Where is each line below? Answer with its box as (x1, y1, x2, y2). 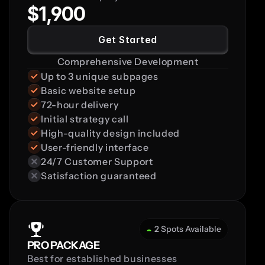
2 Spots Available (154, 223, 221, 234)
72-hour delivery (41, 98, 119, 111)
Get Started (98, 33, 157, 46)
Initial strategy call (41, 112, 129, 125)
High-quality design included (41, 127, 180, 139)
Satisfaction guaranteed (41, 169, 157, 182)
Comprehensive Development (57, 55, 199, 67)
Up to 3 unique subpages (41, 70, 159, 82)
